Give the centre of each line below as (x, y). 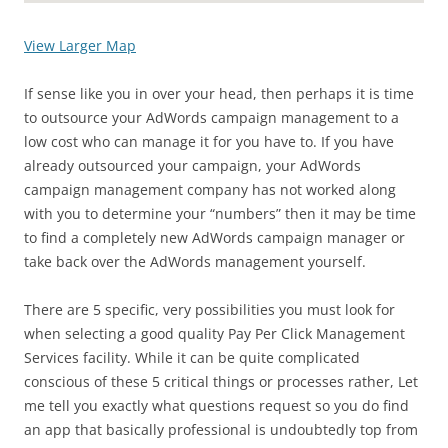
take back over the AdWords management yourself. (195, 261)
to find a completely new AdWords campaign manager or (214, 237)
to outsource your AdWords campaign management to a (211, 117)
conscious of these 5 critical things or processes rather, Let (221, 381)
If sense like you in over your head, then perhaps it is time (219, 93)
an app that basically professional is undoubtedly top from (221, 429)
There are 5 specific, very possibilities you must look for (209, 309)
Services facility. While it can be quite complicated (192, 357)
